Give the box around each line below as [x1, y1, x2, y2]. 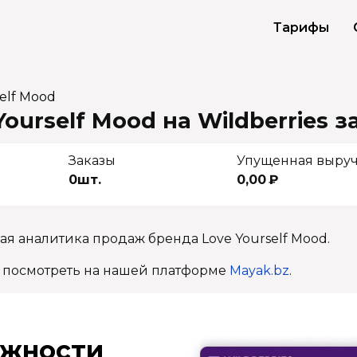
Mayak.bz [229, 263, 289, 278]
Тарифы [273, 20, 329, 35]
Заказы [68, 153, 116, 168]
